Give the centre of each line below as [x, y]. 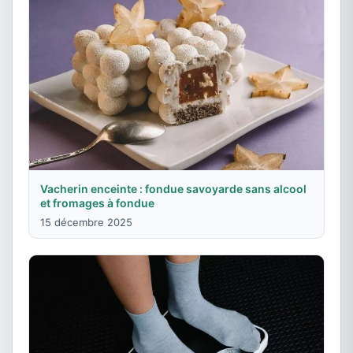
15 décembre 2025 [86, 222]
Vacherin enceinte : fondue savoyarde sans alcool [173, 188]
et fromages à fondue [97, 203]
